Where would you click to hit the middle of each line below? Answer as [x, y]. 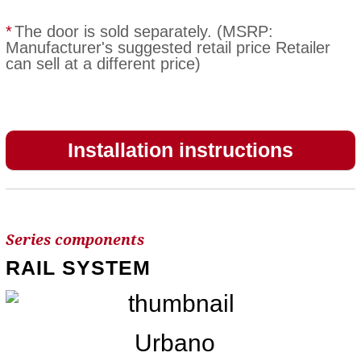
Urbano [175, 343]
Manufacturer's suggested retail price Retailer [168, 48]
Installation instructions [180, 150]
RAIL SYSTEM [78, 268]
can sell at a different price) [103, 64]
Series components [75, 240]
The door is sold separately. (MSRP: [143, 31]
